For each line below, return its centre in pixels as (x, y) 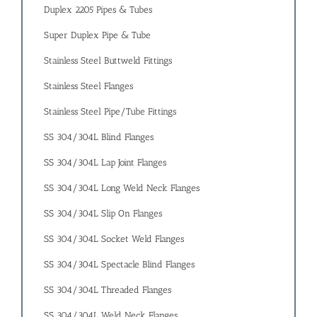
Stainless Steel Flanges (88, 86)
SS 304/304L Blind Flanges (99, 137)
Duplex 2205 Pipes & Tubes (98, 10)
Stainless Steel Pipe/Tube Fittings (110, 112)
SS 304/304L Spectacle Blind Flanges (119, 265)
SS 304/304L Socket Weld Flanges (114, 239)
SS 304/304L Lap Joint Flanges (105, 163)
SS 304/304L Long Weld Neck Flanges (122, 188)
